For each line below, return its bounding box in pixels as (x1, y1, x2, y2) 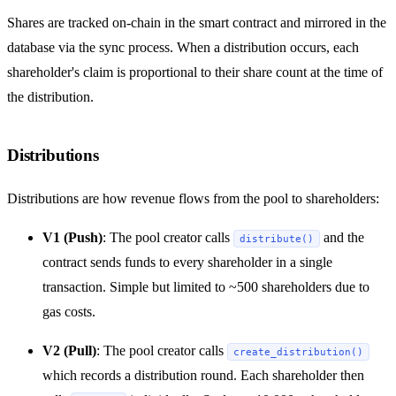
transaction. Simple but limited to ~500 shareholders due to (42, 278, 369, 294)
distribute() (240, 232, 314, 245)
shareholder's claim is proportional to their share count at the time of (7, 65, 383, 80)
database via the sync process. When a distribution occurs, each (7, 40, 359, 55)
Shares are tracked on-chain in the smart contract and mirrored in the (7, 15, 386, 30)
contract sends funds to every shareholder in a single (42, 254, 332, 270)
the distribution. (7, 89, 94, 104)
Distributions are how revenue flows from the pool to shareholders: (7, 190, 379, 206)
